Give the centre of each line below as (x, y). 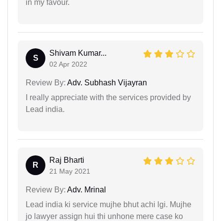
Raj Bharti (67, 160)
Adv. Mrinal (86, 190)
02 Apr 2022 (68, 64)
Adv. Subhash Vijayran (106, 83)
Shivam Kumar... (78, 53)
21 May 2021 (70, 171)
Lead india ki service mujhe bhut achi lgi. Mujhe (109, 205)
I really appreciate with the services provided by (108, 98)
